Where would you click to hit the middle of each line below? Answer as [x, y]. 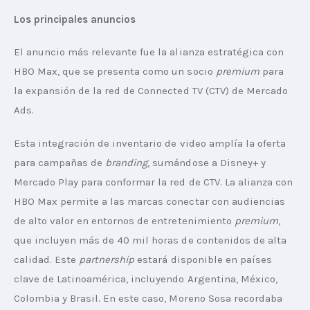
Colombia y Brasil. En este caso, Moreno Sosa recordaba [149, 298]
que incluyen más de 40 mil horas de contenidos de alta [152, 240]
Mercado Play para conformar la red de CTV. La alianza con [155, 182]
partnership [107, 259]
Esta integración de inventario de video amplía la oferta [151, 143]
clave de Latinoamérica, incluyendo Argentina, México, [147, 279]
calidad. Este [47, 259]
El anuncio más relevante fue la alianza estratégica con [150, 52]
